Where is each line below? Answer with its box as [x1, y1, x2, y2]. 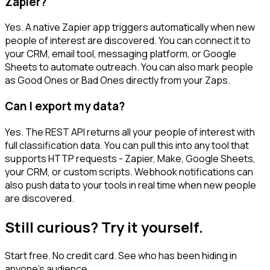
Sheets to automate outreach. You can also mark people [5, 60, 253, 74]
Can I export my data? [5, 98, 125, 115]
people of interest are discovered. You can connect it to [5, 34, 251, 48]
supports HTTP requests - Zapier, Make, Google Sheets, [5, 151, 256, 165]
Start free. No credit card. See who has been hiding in [5, 248, 237, 262]
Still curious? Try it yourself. [5, 216, 203, 237]
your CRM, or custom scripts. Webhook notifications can [5, 165, 253, 178]
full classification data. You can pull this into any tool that [5, 138, 249, 152]
